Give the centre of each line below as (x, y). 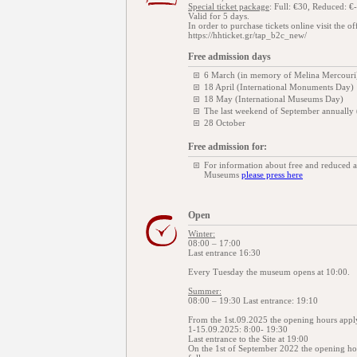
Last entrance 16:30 (224, 253)
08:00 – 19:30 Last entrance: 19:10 (253, 300)
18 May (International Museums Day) (274, 99)
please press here (272, 175)
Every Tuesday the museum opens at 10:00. (269, 272)
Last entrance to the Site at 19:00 (248, 339)
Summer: (205, 291)
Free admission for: (228, 147)
